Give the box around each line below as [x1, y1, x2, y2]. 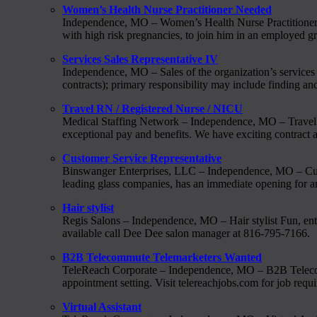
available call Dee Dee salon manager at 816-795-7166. [62, 226, 310, 239]
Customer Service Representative [62, 151, 221, 164]
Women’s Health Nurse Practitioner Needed [62, 3, 272, 16]
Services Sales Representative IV [62, 52, 218, 65]
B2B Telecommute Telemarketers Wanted [62, 250, 262, 263]
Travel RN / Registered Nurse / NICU [62, 102, 243, 115]
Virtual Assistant [62, 300, 142, 313]
